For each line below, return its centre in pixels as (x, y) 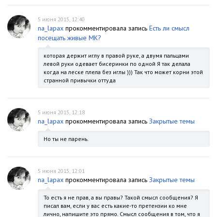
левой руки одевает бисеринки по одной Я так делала (117, 64)
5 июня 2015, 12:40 (61, 19)
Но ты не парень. (66, 139)
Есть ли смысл (169, 28)
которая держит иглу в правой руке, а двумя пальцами (116, 55)
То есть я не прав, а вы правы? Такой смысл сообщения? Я (121, 197)
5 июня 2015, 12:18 (61, 112)
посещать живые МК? (70, 38)
